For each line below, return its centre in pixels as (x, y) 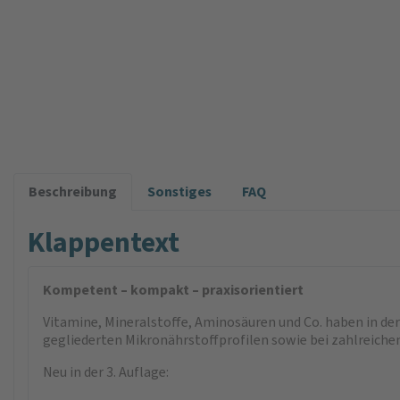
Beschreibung (73, 192)
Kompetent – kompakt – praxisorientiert (173, 290)
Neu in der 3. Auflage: (106, 372)
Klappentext (104, 242)
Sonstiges (179, 192)
